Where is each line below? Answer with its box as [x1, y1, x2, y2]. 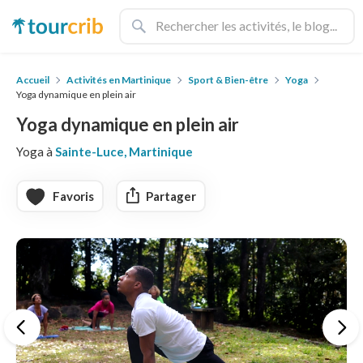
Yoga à [16, 144, 55, 159]
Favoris [53, 189, 94, 203]
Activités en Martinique [66, 74, 171, 86]
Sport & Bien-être [188, 74, 268, 86]
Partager [146, 189, 196, 203]
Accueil [16, 74, 49, 86]
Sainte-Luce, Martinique [55, 144, 193, 159]
